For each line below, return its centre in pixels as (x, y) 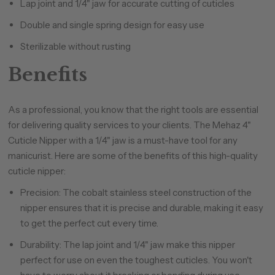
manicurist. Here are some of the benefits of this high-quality (133, 156)
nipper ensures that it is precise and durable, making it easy (141, 208)
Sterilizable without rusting (75, 46)
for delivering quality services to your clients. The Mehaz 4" (129, 125)
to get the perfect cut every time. (89, 223)
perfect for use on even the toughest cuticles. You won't (136, 260)
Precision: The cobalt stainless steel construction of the (136, 192)
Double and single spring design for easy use (112, 25)
